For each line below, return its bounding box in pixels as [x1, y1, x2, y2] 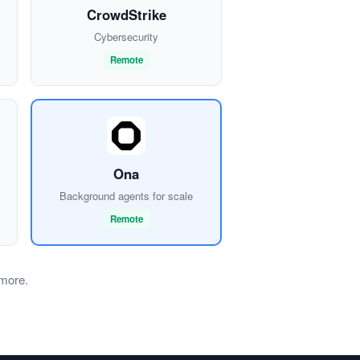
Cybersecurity [94, 29, 158, 45]
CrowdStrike [86, 5, 166, 25]
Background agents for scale [59, 188, 193, 204]
